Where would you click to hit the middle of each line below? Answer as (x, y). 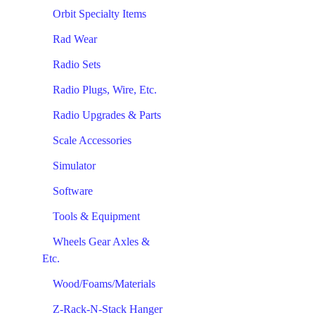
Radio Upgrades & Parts (107, 115)
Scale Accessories (92, 140)
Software (73, 191)
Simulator (74, 166)
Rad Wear (75, 39)
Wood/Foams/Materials (104, 284)
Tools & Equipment (96, 216)
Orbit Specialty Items (99, 14)
